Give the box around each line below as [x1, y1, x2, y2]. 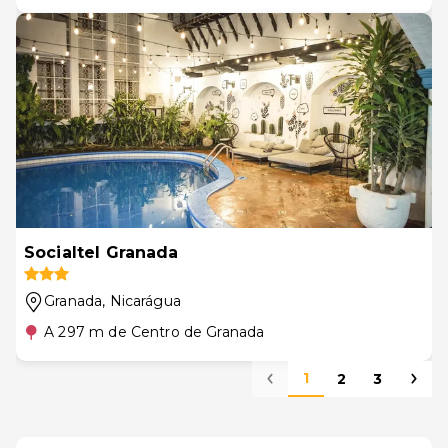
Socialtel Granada [24, 243, 179, 262]
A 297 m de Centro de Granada [44, 323, 265, 341]
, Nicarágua [102, 292, 181, 310]
